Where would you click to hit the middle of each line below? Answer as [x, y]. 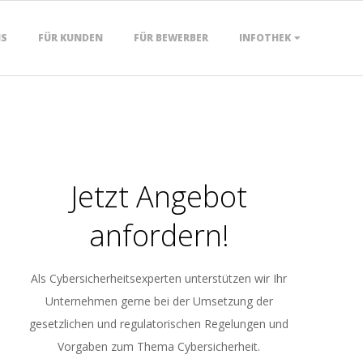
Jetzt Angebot [159, 196]
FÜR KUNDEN [70, 38]
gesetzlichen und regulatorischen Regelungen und [159, 324]
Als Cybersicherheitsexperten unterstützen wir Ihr [159, 278]
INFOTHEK [265, 38]
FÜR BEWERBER [171, 38]
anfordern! [159, 235]
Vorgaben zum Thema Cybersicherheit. [159, 346]
